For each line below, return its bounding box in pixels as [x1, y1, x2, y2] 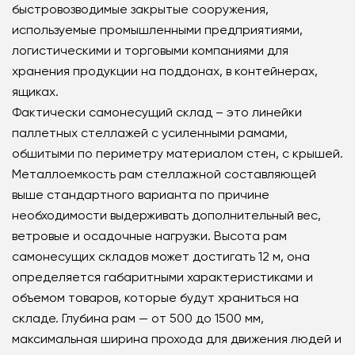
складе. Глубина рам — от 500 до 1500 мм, [12, 311, 264, 326]
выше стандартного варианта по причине [12, 187, 269, 202]
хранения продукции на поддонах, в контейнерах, [12, 63, 318, 78]
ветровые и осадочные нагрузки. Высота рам [12, 228, 287, 243]
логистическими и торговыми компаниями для [12, 43, 288, 58]
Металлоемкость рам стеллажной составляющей [12, 166, 316, 181]
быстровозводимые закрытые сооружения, [12, 2, 269, 17]
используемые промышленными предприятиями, [12, 22, 303, 37]
